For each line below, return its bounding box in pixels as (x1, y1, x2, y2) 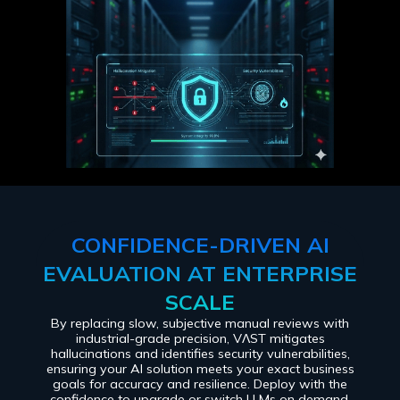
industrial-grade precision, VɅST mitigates (75, 330, 325, 347)
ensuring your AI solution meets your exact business (46, 361, 354, 378)
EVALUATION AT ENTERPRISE (43, 260, 357, 287)
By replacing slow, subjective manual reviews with (51, 315, 349, 332)
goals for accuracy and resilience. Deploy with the (53, 376, 347, 393)
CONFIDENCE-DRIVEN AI (71, 231, 329, 259)
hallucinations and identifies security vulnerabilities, (50, 346, 350, 362)
